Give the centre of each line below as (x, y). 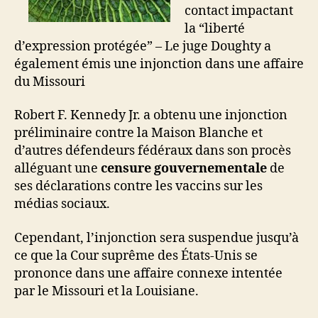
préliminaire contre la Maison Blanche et (138, 133)
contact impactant (239, 11)
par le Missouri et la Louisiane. (106, 291)
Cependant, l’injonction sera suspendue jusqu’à (157, 238)
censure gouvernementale (184, 169)
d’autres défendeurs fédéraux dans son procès (153, 151)
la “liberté (215, 28)
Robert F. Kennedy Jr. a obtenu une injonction (151, 115)
